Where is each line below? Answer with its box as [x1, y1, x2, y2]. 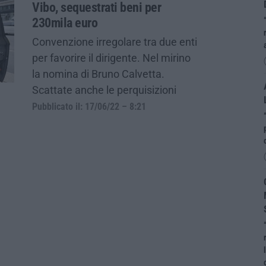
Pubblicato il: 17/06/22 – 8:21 [32, 101, 146, 112]
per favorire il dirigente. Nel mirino [32, 51, 191, 64]
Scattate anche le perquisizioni [32, 83, 176, 96]
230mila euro [32, 15, 97, 30]
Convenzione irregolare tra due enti [32, 35, 197, 48]
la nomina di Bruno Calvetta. [32, 67, 164, 80]
